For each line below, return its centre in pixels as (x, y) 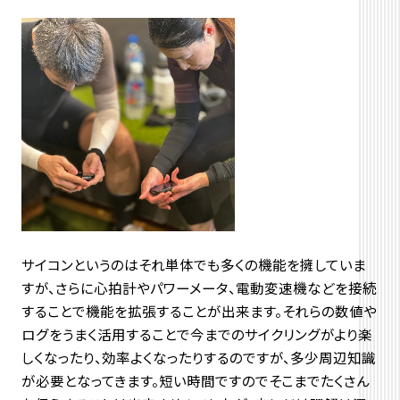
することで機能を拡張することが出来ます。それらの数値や (199, 311)
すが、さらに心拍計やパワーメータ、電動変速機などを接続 (199, 288)
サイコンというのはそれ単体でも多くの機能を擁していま (193, 265)
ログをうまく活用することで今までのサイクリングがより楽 (196, 334)
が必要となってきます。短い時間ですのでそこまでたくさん (195, 381)
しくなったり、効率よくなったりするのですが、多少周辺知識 (198, 358)
